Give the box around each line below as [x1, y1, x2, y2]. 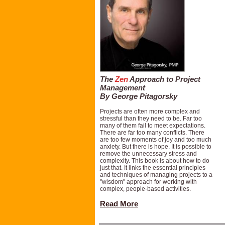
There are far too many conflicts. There [100, 129, 204, 136]
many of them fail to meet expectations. [100, 122, 205, 129]
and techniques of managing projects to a [100, 171, 212, 178]
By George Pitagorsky [100, 92, 177, 100]
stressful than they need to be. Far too [100, 115, 202, 122]
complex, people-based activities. [100, 185, 191, 192]
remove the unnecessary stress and [100, 150, 197, 157]
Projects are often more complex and [100, 108, 200, 115]
